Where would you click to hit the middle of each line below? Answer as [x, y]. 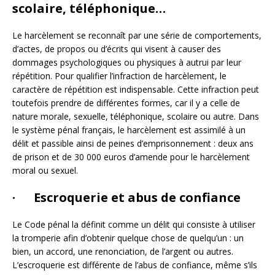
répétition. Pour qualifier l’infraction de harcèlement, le [119, 76]
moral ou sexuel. [45, 170]
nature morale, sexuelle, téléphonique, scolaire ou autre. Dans [136, 116]
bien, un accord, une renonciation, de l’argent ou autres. [123, 251]
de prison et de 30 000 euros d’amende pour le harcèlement [131, 157]
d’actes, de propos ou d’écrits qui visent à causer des [117, 48]
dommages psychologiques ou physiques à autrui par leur [127, 62]
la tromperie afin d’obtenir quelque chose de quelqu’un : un [128, 238]
